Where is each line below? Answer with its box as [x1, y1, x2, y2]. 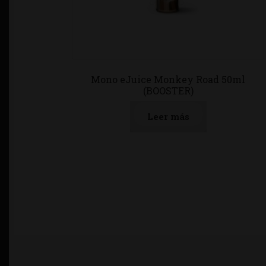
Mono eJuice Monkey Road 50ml [91, 72, 246, 85]
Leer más [147, 111, 189, 123]
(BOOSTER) [142, 84, 194, 97]
